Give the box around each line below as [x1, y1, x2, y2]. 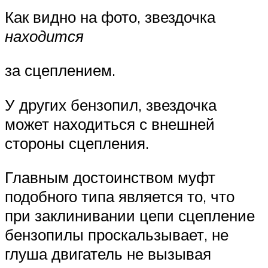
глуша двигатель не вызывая [5, 244, 211, 264]
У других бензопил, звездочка [5, 95, 217, 114]
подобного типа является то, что [5, 187, 234, 206]
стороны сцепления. [5, 133, 149, 153]
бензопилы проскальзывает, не [5, 225, 229, 245]
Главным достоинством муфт [5, 167, 215, 187]
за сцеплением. [5, 60, 115, 80]
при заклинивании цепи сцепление [5, 206, 255, 226]
